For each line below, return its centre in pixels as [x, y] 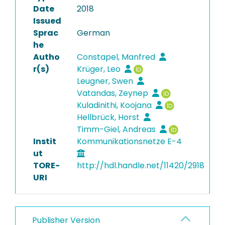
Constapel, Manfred [117, 57]
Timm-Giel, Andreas [117, 129]
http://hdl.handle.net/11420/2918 [140, 165]
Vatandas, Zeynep [113, 93]
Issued [47, 21]
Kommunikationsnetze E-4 [130, 141]
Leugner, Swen [106, 81]
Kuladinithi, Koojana [115, 105]
